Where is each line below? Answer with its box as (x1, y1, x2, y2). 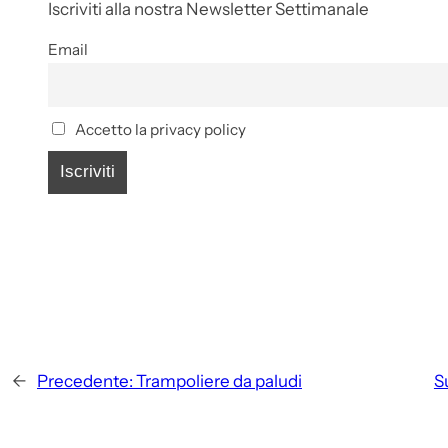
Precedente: (37, 371, 133, 392)
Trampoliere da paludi (136, 371, 302, 392)
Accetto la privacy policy (71, 119, 246, 139)
